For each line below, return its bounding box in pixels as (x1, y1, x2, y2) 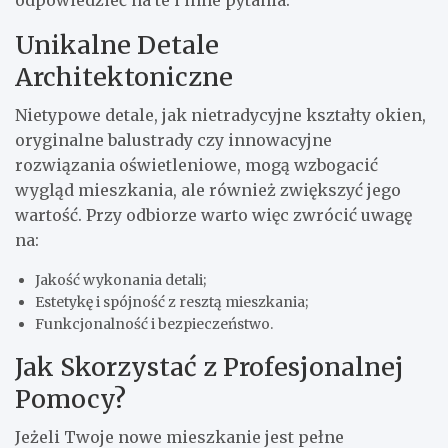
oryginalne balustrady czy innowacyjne (15, 129, 332, 150)
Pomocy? (15, 382, 126, 415)
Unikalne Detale (15, 28, 219, 61)
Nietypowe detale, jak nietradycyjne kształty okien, (15, 104, 426, 125)
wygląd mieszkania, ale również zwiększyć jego (15, 179, 401, 200)
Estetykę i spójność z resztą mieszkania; (35, 292, 308, 311)
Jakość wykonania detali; (35, 270, 206, 289)
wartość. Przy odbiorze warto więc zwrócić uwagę (15, 204, 412, 225)
